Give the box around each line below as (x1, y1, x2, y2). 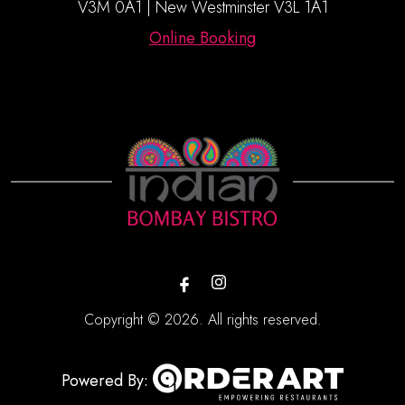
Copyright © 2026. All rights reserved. (83, 309, 322, 330)
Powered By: (61, 368, 153, 392)
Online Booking (149, 26, 256, 50)
